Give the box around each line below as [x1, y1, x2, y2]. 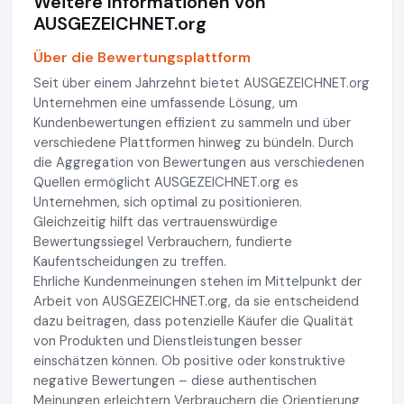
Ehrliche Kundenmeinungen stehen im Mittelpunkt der [33, 271, 362, 290]
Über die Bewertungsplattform [33, 47, 251, 67]
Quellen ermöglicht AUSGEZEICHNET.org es [33, 172, 298, 191]
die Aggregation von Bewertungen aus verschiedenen [33, 152, 364, 171]
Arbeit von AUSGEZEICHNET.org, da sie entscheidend [33, 291, 359, 310]
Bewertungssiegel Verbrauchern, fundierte [33, 232, 292, 251]
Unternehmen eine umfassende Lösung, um [33, 93, 298, 112]
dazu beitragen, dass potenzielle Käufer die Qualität [33, 311, 353, 330]
